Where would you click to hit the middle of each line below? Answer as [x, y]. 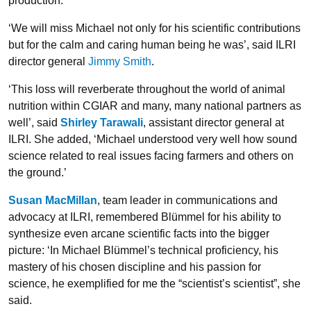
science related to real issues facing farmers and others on [151, 156]
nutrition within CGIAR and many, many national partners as [155, 106]
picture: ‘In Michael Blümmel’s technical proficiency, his [143, 250]
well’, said [34, 123]
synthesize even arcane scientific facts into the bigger [139, 234]
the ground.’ [39, 173]
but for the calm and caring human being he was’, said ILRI [152, 45]
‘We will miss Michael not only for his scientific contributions [154, 28]
